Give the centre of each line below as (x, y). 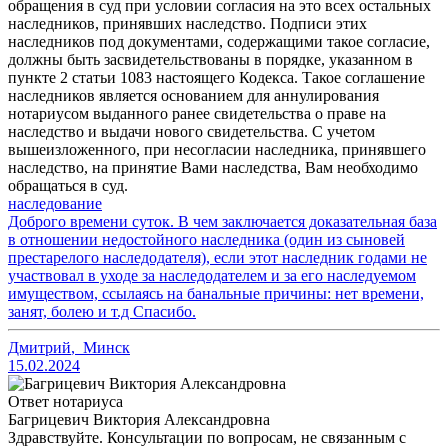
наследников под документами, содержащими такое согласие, (219, 42)
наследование (55, 204)
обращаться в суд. (68, 186)
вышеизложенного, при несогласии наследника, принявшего (217, 150)
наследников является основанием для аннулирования (193, 96)
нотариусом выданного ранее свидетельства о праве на (197, 114)
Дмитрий (39, 348)
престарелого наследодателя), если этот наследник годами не (217, 258)
